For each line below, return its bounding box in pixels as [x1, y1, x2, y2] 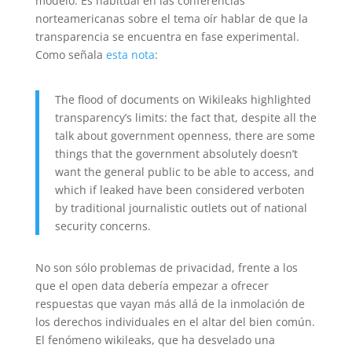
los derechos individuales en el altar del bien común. [35, 314, 315, 329]
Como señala [35, 47, 106, 62]
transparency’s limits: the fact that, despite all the [54, 110, 317, 125]
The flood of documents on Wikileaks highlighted [54, 92, 311, 107]
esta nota [105, 47, 155, 62]
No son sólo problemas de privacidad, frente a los [35, 260, 298, 275]
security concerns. [54, 218, 151, 233]
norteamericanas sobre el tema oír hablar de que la [35, 11, 308, 26]
